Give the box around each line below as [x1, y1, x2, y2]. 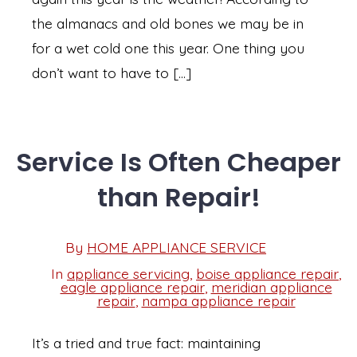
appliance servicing [67, 264, 190, 282]
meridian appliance [210, 277, 332, 296]
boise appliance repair [196, 264, 339, 282]
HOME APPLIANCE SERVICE [87, 237, 266, 256]
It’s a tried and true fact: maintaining [32, 334, 261, 352]
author [55, 259, 98, 277]
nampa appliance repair [141, 291, 296, 309]
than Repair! [96, 178, 261, 215]
